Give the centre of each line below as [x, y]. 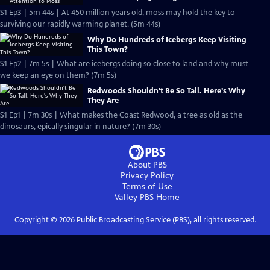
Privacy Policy [147, 176]
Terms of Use [147, 187]
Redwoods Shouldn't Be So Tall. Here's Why [166, 91]
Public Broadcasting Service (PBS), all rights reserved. [165, 220]
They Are [103, 100]
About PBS [147, 165]
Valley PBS [134, 197]
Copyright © [36, 220]
